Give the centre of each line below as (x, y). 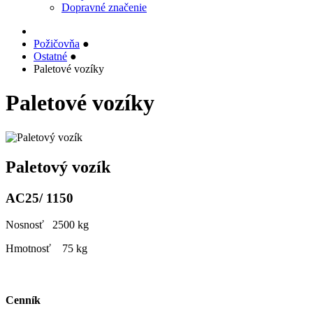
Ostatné (50, 56)
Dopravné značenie (104, 7)
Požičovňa (57, 44)
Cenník (23, 300)
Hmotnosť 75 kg (46, 249)
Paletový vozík (58, 167)
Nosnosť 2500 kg (47, 225)
